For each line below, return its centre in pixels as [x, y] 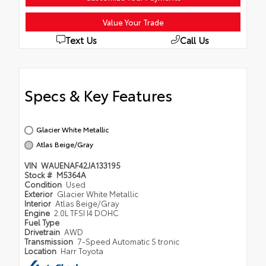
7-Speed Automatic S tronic [128, 241]
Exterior [39, 193]
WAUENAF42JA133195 [80, 165]
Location [41, 250]
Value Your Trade [133, 22]
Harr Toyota [82, 250]
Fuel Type [42, 222]
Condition [44, 184]
